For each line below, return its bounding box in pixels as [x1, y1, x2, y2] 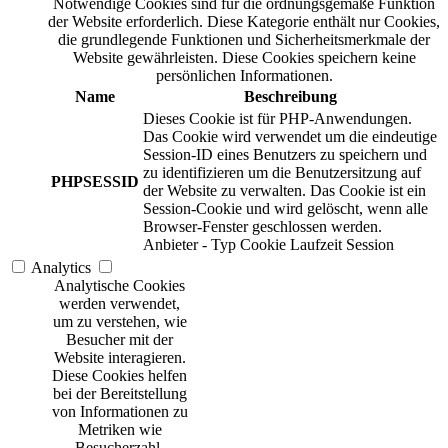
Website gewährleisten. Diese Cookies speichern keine [72, 49, 416, 67]
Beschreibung [243, 88, 337, 106]
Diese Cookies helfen [52, 367, 187, 385]
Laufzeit [290, 236, 342, 254]
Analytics [31, 259, 91, 277]
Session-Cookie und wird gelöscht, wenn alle [143, 200, 428, 218]
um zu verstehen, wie [52, 313, 187, 331]
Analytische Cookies [54, 277, 185, 295]
